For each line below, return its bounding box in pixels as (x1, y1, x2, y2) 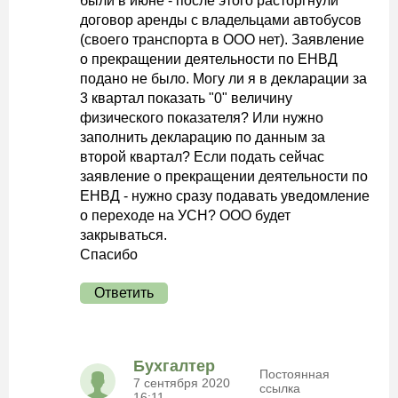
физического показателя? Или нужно (80, 110, 323, 125)
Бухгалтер (133, 357, 215, 375)
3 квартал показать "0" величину (80, 91, 292, 106)
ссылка (259, 380, 301, 395)
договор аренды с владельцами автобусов (80, 12, 362, 28)
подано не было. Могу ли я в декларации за (80, 71, 367, 86)
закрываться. (80, 227, 167, 243)
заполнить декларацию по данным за (80, 130, 325, 145)
